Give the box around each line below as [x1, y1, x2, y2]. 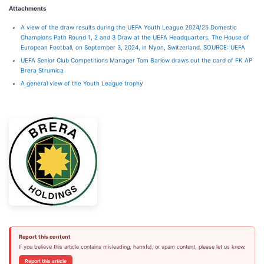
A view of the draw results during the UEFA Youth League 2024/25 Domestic [21, 24, 237, 31]
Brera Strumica [21, 67, 64, 74]
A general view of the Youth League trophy [21, 80, 143, 87]
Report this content [18, 233, 71, 240]
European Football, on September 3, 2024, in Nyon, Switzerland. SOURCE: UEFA [21, 44, 245, 51]
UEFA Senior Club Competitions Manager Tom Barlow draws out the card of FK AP [21, 57, 252, 64]
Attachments [9, 5, 47, 12]
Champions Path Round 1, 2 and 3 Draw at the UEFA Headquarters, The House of [21, 34, 249, 41]
